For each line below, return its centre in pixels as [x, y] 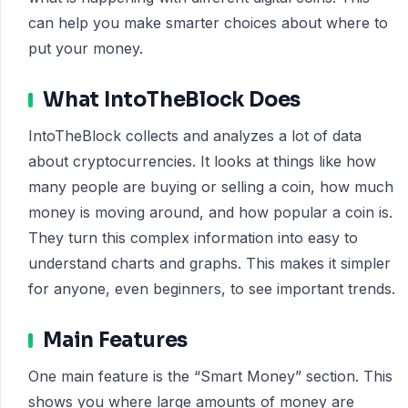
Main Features [116, 340]
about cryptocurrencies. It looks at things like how [202, 161]
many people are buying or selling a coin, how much [211, 187]
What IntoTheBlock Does [172, 100]
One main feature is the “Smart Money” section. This [210, 376]
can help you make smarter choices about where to [208, 23]
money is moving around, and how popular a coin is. [210, 212]
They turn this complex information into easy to [193, 238]
